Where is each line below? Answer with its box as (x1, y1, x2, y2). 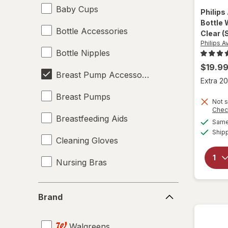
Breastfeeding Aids (56, 113, 128, 124)
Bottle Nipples (56, 47, 110, 58)
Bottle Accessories (56, 25, 128, 36)
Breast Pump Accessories (56, 69, 156, 80)
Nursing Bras (56, 157, 107, 167)
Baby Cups (56, 4, 98, 14)
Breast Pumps (56, 91, 110, 102)
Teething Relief (56, 179, 113, 189)
